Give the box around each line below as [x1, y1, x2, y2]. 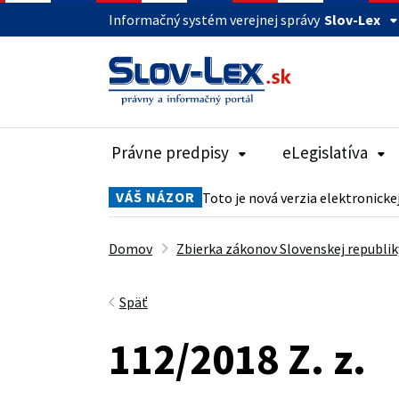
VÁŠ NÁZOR [116, 188, 195, 206]
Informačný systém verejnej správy [109, 11, 320, 28]
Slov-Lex [324, 11, 380, 28]
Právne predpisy [111, 142, 229, 163]
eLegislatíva [282, 142, 368, 163]
